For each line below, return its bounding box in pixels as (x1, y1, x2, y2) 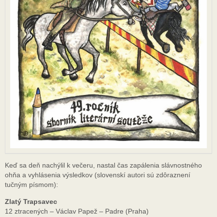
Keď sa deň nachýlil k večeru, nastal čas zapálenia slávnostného (5, 161, 202, 170)
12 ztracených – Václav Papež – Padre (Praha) (5, 207, 149, 215)
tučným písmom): (5, 181, 58, 189)
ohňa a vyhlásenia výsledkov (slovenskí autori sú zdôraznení (5, 171, 190, 179)
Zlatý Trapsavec (5, 197, 57, 205)
